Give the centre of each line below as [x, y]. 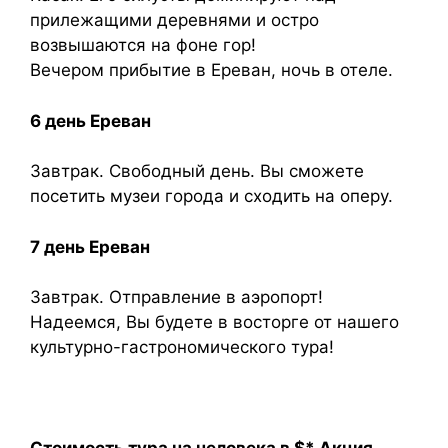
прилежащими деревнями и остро [174, 20]
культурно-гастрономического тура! [182, 347]
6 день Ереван [90, 120]
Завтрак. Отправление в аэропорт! [176, 297]
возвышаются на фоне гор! [143, 45]
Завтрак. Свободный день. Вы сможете [197, 171]
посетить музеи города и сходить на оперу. [211, 196]
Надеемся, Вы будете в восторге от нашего [214, 322]
